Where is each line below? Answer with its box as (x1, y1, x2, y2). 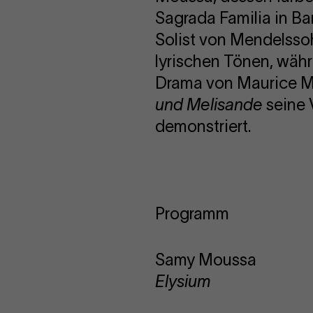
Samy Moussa (155, 251, 256, 270)
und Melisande (155, 96, 263, 115)
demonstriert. (155, 117, 252, 136)
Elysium (155, 272, 210, 291)
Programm (155, 204, 229, 223)
